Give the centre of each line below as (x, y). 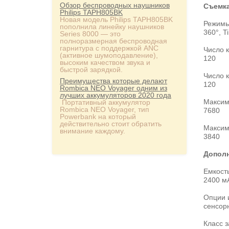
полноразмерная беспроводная (113, 41)
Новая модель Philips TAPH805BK (116, 19)
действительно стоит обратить (111, 124)
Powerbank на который (98, 117)
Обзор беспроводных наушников (115, 5)
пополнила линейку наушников (112, 27)
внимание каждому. (93, 131)
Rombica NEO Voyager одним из (113, 88)
